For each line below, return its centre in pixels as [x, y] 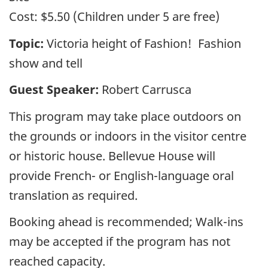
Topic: [26, 43]
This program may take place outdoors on [125, 116]
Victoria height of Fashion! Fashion [142, 43]
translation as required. [75, 195]
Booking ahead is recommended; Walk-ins [126, 222]
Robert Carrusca [145, 90]
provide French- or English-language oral [121, 175]
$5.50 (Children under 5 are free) [129, 17]
